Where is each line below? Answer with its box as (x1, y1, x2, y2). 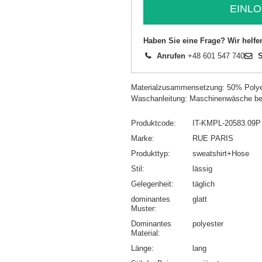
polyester (192, 219, 223, 229)
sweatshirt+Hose (192, 149, 249, 158)
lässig (192, 164, 212, 174)
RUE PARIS (192, 134, 233, 143)
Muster (131, 204, 154, 213)
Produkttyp (131, 149, 168, 158)
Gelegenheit (131, 180, 171, 189)
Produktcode (131, 119, 174, 128)
